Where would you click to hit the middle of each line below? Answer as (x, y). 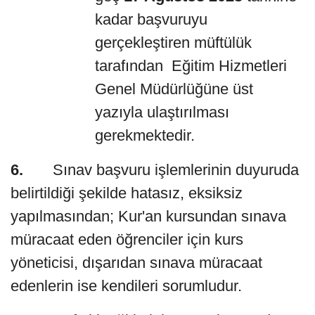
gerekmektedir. (145, 135)
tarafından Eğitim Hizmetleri (191, 65)
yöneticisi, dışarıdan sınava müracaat (136, 262)
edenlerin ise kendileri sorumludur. (126, 285)
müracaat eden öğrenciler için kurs (127, 239)
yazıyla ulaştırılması (162, 112)
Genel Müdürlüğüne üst (174, 89)
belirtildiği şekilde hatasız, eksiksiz (127, 193)
